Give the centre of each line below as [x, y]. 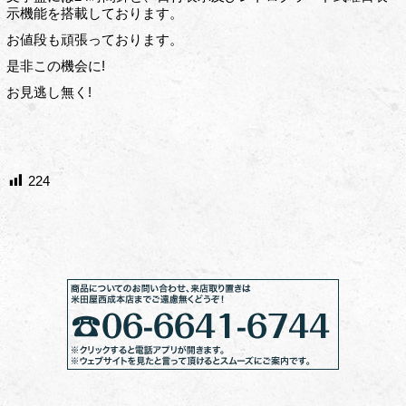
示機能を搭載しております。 [94, 13]
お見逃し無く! [48, 92]
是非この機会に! [55, 65]
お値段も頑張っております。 [94, 39]
